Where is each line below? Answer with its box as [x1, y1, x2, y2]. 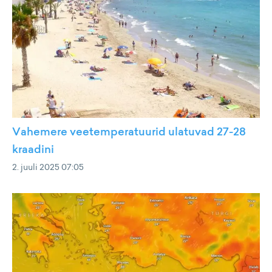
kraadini [12, 141, 54, 157]
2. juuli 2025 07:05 [12, 161, 84, 173]
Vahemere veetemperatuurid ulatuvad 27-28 [12, 124, 246, 140]
